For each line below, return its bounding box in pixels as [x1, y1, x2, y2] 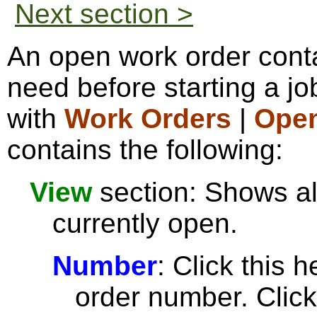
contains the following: [7, 134, 283, 165]
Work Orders [64, 103, 231, 134]
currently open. [52, 208, 238, 238]
